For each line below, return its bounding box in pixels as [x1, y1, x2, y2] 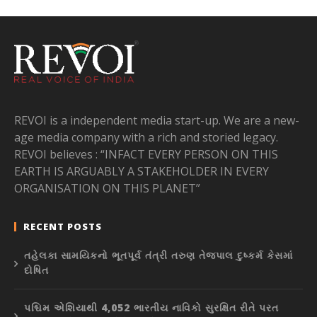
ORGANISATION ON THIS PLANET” [14, 180, 200, 196]
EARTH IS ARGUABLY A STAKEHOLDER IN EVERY [14, 163, 269, 179]
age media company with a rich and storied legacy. [14, 129, 278, 145]
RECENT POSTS [23, 219, 102, 233]
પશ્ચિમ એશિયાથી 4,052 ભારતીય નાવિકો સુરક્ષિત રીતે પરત [24, 300, 279, 314]
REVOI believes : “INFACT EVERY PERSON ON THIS [14, 146, 278, 162]
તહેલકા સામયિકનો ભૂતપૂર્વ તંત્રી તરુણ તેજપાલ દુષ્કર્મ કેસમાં [24, 248, 293, 262]
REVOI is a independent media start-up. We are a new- [14, 112, 299, 128]
